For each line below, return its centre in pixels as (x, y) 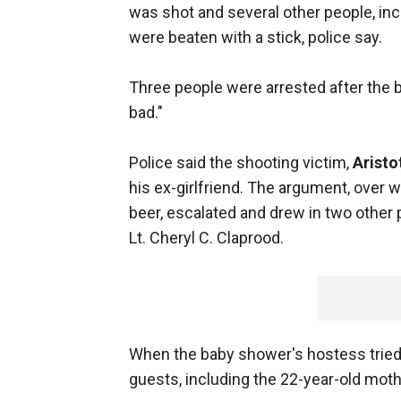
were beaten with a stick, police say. (256, 38)
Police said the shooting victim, (241, 163)
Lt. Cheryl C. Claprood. (206, 238)
